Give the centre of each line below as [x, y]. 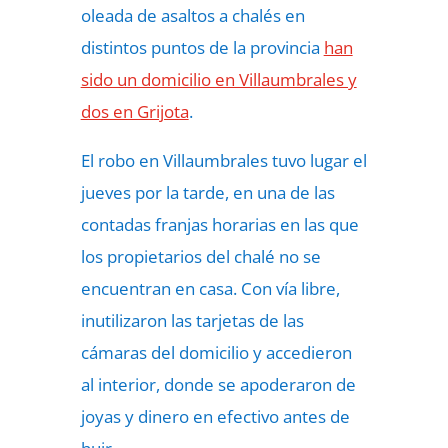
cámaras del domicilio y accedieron [216, 352]
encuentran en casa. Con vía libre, [210, 288]
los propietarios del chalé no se [200, 256]
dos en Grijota [134, 111]
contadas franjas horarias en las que [219, 224]
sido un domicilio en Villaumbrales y [218, 79]
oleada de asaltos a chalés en [192, 15]
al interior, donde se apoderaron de [218, 384]
